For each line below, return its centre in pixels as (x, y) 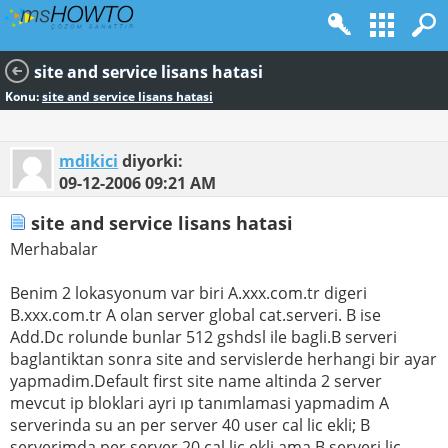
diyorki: (150, 161)
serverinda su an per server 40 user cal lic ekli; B (190, 425)
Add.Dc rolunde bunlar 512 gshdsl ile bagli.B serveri (203, 337)
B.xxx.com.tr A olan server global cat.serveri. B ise (195, 315)
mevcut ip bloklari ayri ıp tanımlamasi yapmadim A (199, 403)
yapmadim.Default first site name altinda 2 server (196, 381)
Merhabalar (54, 249)
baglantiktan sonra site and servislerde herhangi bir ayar (223, 359)
